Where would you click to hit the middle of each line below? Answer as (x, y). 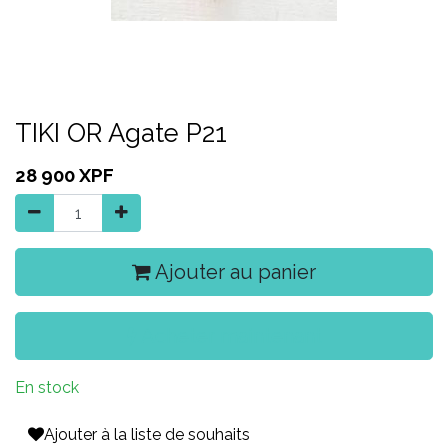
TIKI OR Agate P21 (121, 133)
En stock (47, 387)
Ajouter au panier (233, 272)
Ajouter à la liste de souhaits (147, 434)
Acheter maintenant (229, 336)
